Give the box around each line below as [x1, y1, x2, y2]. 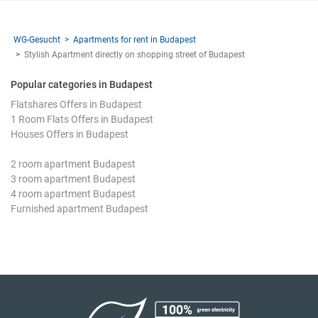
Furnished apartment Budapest [11, 202, 148, 214]
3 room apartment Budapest [11, 172, 136, 185]
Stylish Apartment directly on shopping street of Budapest [24, 49, 245, 60]
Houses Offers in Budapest [11, 128, 128, 140]
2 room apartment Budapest [11, 158, 136, 170]
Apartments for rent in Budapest [73, 34, 196, 45]
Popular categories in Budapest [11, 78, 153, 90]
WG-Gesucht [13, 34, 60, 45]
